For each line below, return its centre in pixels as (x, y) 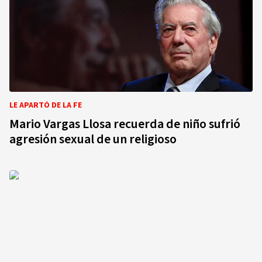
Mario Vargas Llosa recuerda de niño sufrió (125, 124)
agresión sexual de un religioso (93, 139)
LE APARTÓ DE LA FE (46, 105)
